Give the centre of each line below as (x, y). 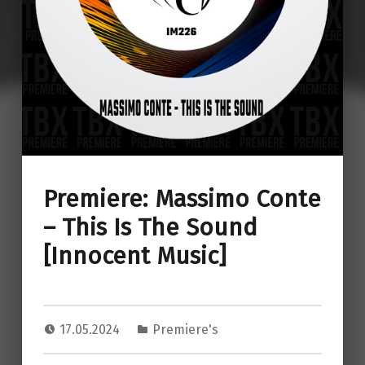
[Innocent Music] (134, 256)
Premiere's (185, 330)
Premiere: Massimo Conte (182, 199)
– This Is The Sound (150, 228)
